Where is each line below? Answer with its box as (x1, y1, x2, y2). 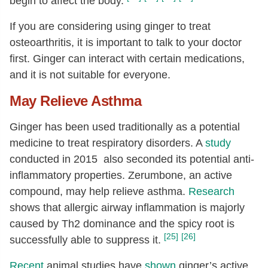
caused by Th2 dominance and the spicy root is (10, 218, 234, 230)
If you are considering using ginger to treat (10, 20, 211, 32)
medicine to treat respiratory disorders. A (10, 137, 205, 149)
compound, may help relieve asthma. (10, 185, 188, 197)
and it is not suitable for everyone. (10, 69, 170, 81)
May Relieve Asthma (10, 93, 142, 109)
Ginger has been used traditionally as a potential (10, 121, 240, 133)
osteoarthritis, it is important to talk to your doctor (10, 36, 242, 48)
